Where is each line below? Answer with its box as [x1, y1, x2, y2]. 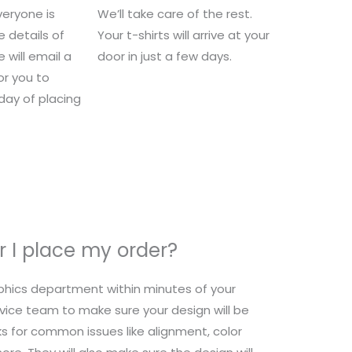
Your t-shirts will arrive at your [97, 26, 269, 43]
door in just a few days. [97, 47, 232, 64]
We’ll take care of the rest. [97, 5, 252, 22]
